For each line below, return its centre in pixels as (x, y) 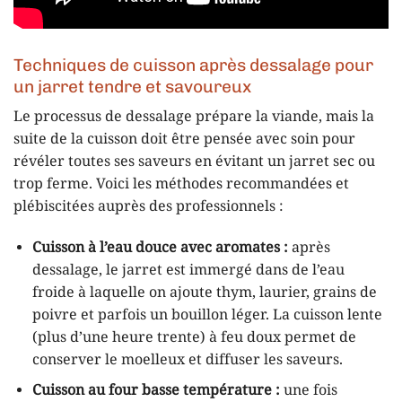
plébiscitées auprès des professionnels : (149, 207)
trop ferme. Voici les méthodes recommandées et (181, 185)
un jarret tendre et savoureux (132, 86)
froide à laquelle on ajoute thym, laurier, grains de (204, 293)
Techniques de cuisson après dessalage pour (193, 65)
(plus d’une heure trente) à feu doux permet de (194, 337)
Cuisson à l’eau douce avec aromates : (160, 248)
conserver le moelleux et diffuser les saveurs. (187, 360)
